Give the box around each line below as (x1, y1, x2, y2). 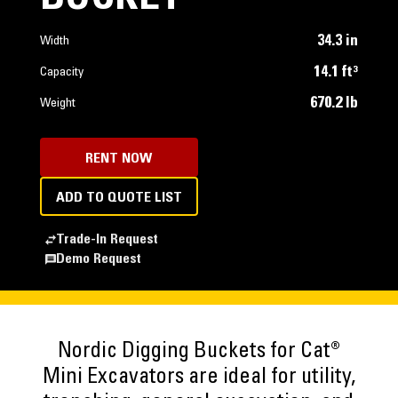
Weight (39, 98, 76, 110)
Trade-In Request (55, 233, 158, 247)
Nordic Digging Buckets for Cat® (57, 342, 340, 363)
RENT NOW (85, 152, 153, 166)
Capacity (39, 67, 84, 79)
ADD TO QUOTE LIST (55, 191, 182, 205)
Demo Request (55, 252, 141, 267)
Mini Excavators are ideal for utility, (42, 368, 355, 389)
